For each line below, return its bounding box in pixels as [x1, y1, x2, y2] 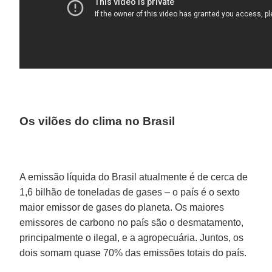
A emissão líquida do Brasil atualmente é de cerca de [19, 171, 248, 182]
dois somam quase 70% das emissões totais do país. [19, 247, 247, 258]
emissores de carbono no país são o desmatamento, [19, 217, 244, 228]
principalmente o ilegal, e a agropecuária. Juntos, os [19, 232, 244, 243]
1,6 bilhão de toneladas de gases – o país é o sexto [19, 186, 240, 197]
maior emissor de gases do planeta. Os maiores [19, 202, 225, 212]
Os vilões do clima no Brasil [19, 114, 175, 127]
